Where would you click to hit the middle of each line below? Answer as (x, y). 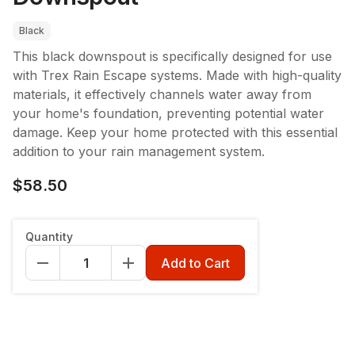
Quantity (49, 237)
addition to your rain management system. (139, 151)
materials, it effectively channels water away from (162, 94)
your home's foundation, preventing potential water (168, 113)
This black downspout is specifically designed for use (172, 56)
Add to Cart (195, 263)
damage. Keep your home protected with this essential (175, 132)
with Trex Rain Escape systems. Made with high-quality (177, 75)
